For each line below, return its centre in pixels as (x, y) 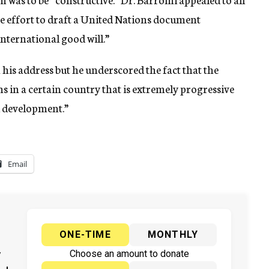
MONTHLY (173, 235)
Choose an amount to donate (129, 254)
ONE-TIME (85, 235)
